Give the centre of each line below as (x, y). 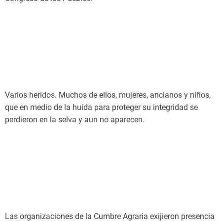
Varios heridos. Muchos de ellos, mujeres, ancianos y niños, (108, 95)
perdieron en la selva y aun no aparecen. (75, 120)
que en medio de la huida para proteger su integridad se (101, 107)
